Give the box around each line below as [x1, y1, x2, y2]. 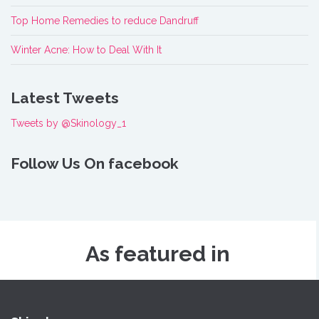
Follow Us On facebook [11, 154, 179, 172]
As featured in [85, 241, 231, 266]
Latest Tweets [11, 88, 119, 107]
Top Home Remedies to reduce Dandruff [11, 14, 199, 26]
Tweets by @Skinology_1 [11, 117, 126, 129]
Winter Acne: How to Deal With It [11, 43, 162, 56]
